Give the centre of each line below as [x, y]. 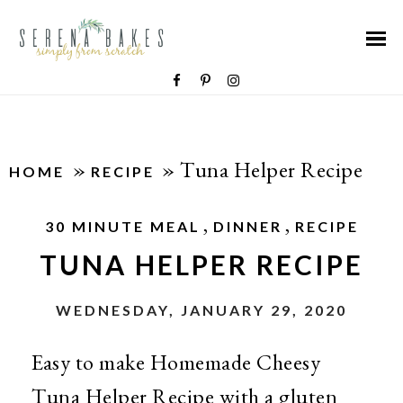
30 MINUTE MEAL [122, 226]
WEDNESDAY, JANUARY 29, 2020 [201, 310]
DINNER [247, 226]
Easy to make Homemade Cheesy [176, 362]
